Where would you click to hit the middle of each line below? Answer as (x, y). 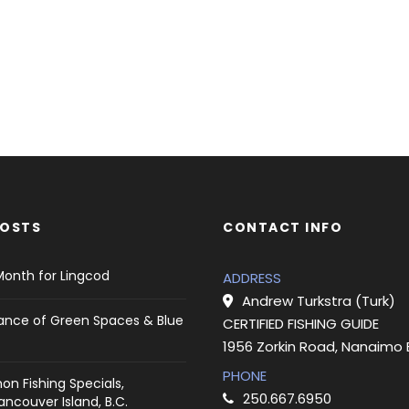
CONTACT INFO (283, 227)
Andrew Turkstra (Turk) (319, 301)
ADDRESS (252, 278)
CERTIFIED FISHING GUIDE (301, 324)
